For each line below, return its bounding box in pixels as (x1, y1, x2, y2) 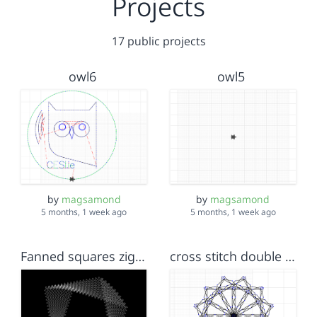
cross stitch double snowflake (285, 248, 295, 265)
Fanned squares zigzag (135, 248, 146, 265)
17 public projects (111, 33, 206, 49)
